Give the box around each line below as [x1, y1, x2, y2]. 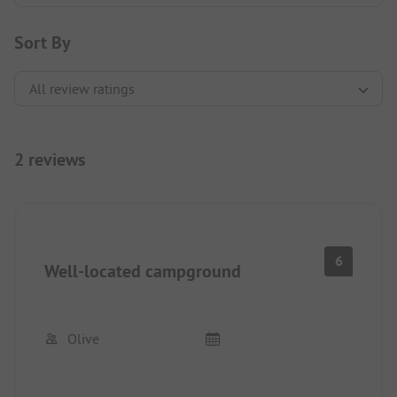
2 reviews [14, 147, 85, 171]
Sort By [14, 30, 71, 54]
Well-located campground [44, 259, 241, 283]
